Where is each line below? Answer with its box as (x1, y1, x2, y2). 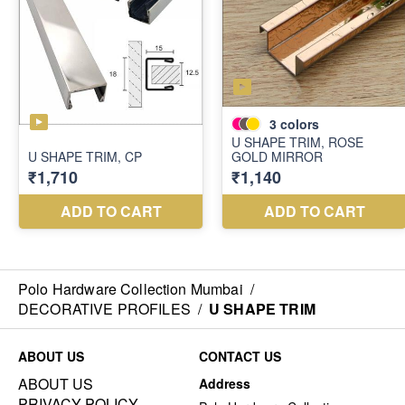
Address (199, 373, 250, 392)
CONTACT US (199, 346, 281, 365)
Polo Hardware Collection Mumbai (18, 278, 243, 299)
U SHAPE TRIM (209, 297, 316, 319)
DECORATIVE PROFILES (18, 297, 191, 319)
